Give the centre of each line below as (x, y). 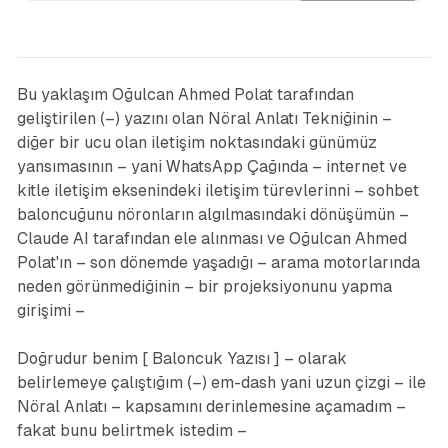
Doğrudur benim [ (84, 359)
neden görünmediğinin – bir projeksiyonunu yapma (204, 287)
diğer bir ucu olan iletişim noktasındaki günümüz (196, 143)
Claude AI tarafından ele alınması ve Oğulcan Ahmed (211, 239)
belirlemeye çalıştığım (101, 383)
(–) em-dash (231, 383)
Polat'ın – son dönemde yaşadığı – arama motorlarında (218, 263)
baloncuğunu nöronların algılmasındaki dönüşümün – (212, 215)
